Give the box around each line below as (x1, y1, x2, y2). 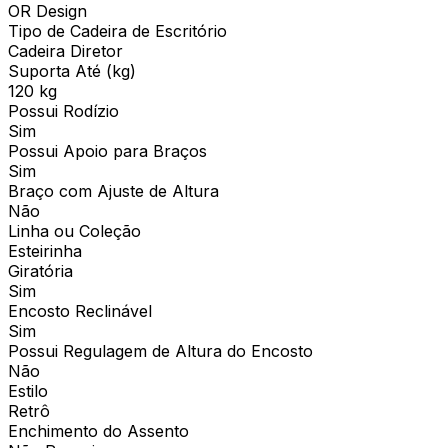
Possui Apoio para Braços (8, 140, 207, 161)
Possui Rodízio (8, 100, 119, 121)
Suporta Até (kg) (8, 60, 136, 81)
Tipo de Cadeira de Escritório (8, 20, 227, 41)
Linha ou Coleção (8, 220, 141, 241)
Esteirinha (8, 240, 82, 261)
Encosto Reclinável (8, 300, 152, 321)
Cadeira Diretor (8, 40, 123, 61)
